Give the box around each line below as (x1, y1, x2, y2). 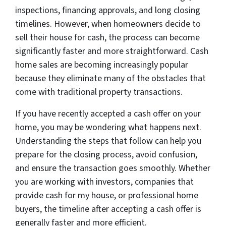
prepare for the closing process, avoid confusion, (15, 148, 197, 161)
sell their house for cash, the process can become (15, 31, 200, 44)
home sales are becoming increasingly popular (15, 59, 188, 72)
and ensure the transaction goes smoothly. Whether (15, 162, 210, 175)
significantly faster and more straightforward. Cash (15, 45, 208, 58)
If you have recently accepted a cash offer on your (15, 107, 201, 121)
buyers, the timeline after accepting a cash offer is (15, 203, 201, 216)
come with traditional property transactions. (15, 86, 183, 99)
